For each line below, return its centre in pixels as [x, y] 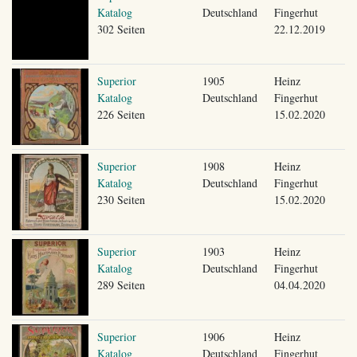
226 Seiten [121, 114]
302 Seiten [121, 29]
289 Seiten [121, 284]
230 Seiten [121, 199]
